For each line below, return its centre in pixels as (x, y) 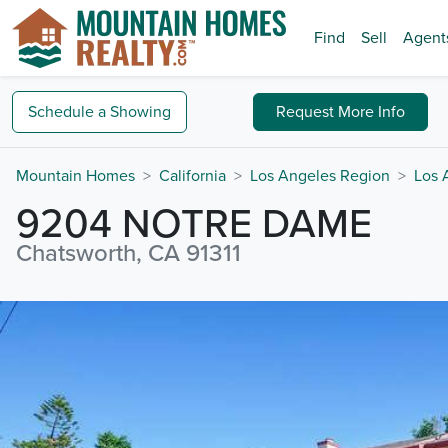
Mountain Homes (75, 176)
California (192, 176)
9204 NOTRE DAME (194, 224)
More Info (372, 111)
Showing (140, 111)
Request (307, 111)
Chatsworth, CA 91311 (128, 253)
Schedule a (67, 111)
